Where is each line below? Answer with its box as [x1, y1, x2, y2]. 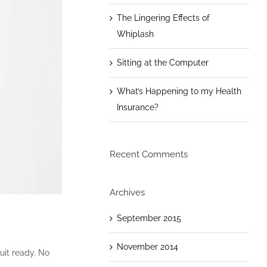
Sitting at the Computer [116, 57, 209, 67]
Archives [109, 187, 145, 198]
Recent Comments [109, 148, 188, 160]
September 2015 [116, 213, 181, 223]
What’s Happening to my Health [116, 86, 241, 96]
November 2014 [116, 241, 178, 252]
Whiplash [116, 29, 154, 39]
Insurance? [116, 102, 159, 112]
